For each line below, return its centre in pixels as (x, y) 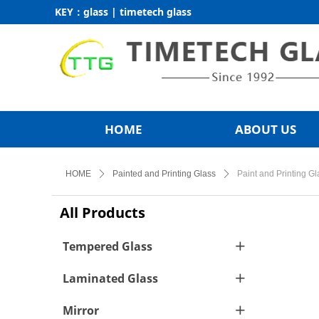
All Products (103, 213)
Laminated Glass (110, 278)
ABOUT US (265, 129)
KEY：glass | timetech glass (123, 12)
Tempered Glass (108, 246)
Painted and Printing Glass (164, 174)
